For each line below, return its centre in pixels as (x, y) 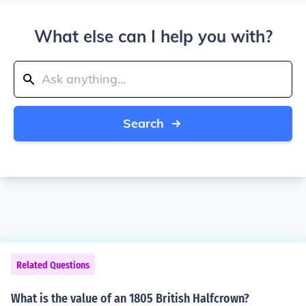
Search (143, 123)
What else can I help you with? (153, 36)
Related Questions (53, 265)
